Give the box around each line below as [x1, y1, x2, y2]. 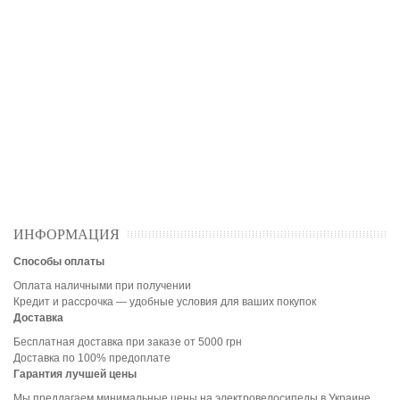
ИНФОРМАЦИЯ [13, 227, 120, 242]
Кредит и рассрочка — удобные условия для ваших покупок [13, 296, 316, 308]
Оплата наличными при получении [13, 279, 191, 292]
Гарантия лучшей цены [13, 368, 137, 380]
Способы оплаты [13, 255, 104, 268]
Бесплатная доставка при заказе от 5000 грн [13, 336, 242, 348]
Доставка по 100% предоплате [13, 352, 171, 364]
